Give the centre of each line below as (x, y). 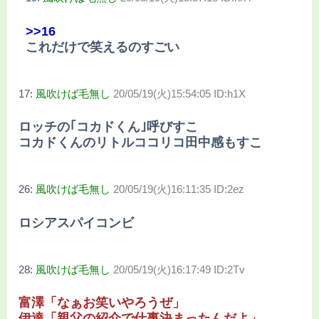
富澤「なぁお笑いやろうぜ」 (102, 302)
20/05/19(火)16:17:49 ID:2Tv (179, 269)
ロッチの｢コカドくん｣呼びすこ (108, 127)
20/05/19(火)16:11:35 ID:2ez (179, 189)
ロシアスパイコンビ (76, 223)
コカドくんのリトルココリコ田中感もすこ (140, 143)
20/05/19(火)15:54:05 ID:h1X (179, 93)
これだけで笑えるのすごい (103, 47)
